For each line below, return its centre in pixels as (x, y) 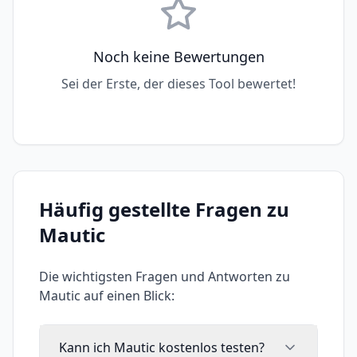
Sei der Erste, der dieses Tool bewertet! (178, 84)
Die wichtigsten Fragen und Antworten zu (165, 277)
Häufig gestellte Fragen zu (164, 209)
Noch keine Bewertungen (178, 57)
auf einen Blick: (127, 296)
